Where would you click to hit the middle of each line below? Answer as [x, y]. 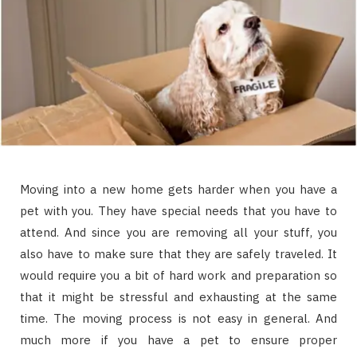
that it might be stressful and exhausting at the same [178, 297]
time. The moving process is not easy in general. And [178, 319]
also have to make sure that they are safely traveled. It [178, 254]
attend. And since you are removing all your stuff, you [178, 233]
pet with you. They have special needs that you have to [178, 211]
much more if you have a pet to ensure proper [178, 340]
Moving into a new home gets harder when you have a [178, 190]
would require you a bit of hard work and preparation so [178, 276]
